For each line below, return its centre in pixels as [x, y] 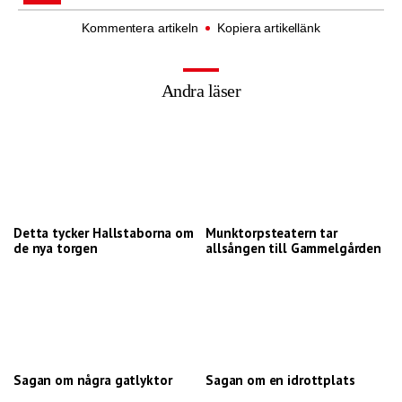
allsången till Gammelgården [293, 248]
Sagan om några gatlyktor [93, 380]
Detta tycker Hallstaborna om [104, 233]
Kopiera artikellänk [269, 28]
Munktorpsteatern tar [271, 233]
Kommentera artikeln [142, 28]
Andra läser [201, 91]
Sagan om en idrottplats [280, 380]
